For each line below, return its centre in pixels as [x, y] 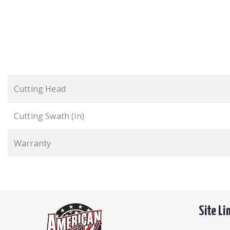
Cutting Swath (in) [49, 116]
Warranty [33, 143]
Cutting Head [40, 89]
